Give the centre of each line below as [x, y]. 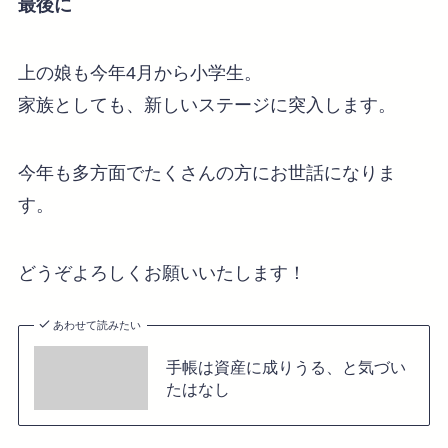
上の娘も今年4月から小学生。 [139, 73]
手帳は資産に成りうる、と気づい [285, 366]
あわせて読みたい [97, 324]
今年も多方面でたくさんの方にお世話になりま [206, 173]
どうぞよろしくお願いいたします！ [161, 272]
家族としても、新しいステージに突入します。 [206, 105]
